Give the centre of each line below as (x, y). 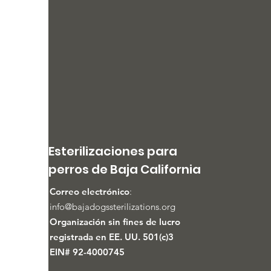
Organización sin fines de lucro (115, 222)
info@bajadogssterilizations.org (113, 207)
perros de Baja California (125, 169)
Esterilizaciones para (113, 151)
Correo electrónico (90, 191)
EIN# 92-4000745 (87, 252)
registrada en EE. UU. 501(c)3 (112, 237)
